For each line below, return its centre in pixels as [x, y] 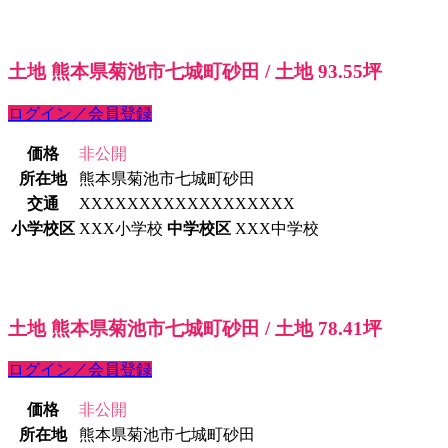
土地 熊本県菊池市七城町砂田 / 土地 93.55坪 [195, 72]
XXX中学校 [277, 228]
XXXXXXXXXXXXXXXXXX [187, 203]
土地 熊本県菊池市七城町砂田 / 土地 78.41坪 [195, 328]
